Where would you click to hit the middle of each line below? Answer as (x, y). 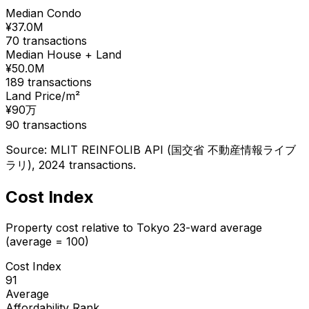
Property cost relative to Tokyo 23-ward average (134, 227)
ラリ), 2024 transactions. (71, 165)
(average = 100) (47, 241)
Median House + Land (63, 54)
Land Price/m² (43, 96)
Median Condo (43, 13)
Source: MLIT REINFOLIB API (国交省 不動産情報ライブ (151, 149)
